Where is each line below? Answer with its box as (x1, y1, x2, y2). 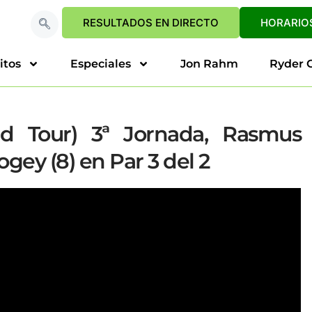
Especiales (70, 57, 131, 70)
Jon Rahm (180, 57, 238, 70)
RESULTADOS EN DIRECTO (83, 16, 219, 29)
